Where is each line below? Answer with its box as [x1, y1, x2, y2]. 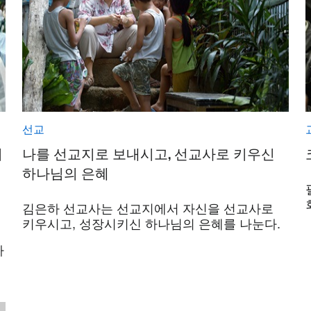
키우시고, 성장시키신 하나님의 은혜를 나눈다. [22, 214, 280, 233]
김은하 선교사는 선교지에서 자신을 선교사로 [22, 199, 274, 217]
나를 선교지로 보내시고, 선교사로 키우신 [22, 142, 275, 164]
